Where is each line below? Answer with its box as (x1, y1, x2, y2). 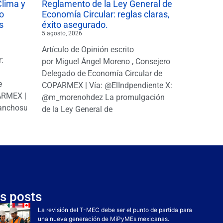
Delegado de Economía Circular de (41, 68, 162, 78)
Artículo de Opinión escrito (41, 44, 134, 54)
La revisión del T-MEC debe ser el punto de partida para (38, 206, 193, 214)
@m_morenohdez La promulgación (41, 92, 165, 102)
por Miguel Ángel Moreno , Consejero (41, 56, 170, 66)
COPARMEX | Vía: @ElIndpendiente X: (41, 80, 172, 90)
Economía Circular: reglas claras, (41, 8, 170, 19)
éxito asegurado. (41, 19, 108, 30)
